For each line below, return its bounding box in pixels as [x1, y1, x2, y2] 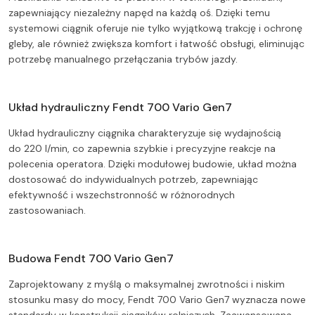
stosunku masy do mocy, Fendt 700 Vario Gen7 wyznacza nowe [8, 293, 306, 307]
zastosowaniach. [8, 204, 86, 217]
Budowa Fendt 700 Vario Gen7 [8, 251, 174, 266]
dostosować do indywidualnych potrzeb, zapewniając [8, 173, 258, 186]
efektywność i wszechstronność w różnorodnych [8, 188, 235, 202]
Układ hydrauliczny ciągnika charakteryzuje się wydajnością [8, 127, 281, 140]
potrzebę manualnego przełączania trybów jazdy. [8, 53, 238, 66]
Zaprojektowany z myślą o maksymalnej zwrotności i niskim [8, 278, 285, 291]
